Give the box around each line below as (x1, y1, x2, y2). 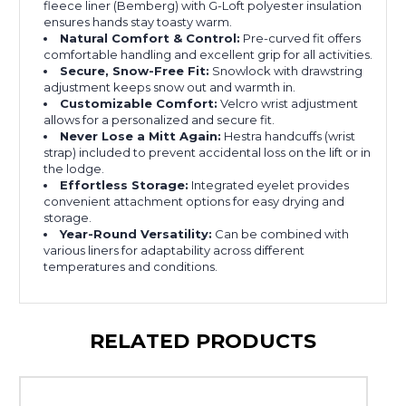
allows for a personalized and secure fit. (43, 112, 275, 128)
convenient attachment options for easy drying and (43, 194, 345, 209)
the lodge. (43, 161, 105, 177)
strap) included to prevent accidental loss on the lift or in (43, 145, 372, 160)
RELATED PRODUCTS (89, 329, 317, 354)
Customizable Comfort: (60, 96, 218, 111)
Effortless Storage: (60, 178, 189, 193)
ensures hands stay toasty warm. (43, 14, 233, 30)
